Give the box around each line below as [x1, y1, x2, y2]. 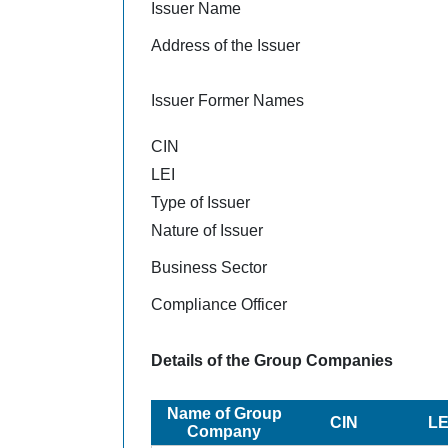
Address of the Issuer [151, 36, 301, 54]
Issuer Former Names [151, 91, 305, 109]
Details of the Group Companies [151, 351, 394, 369]
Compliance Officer [151, 295, 288, 313]
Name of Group [166, 404, 282, 422]
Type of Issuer [151, 193, 251, 211]
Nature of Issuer [151, 221, 264, 239]
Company [187, 422, 262, 440]
